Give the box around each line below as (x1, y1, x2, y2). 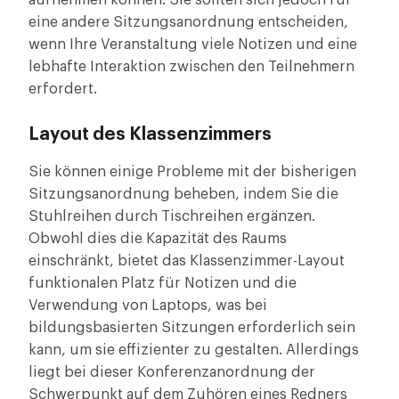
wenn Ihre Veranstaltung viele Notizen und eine (28, 37, 357, 52)
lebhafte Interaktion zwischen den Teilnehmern (28, 60, 354, 74)
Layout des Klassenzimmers (28, 126, 272, 143)
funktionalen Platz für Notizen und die (28, 276, 297, 290)
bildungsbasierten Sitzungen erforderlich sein (28, 321, 355, 335)
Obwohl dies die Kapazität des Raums (28, 232, 287, 246)
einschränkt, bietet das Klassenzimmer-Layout (28, 254, 345, 268)
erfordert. (28, 82, 97, 96)
